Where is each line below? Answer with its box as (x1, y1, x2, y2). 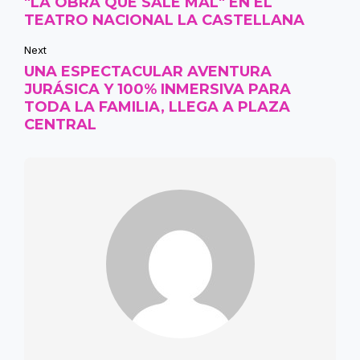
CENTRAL (24, 116, 96, 134)
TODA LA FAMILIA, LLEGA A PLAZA (24, 98, 290, 117)
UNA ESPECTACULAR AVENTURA (24, 63, 272, 81)
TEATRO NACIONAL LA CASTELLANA (24, 11, 305, 30)
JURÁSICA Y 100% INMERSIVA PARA (24, 80, 291, 99)
